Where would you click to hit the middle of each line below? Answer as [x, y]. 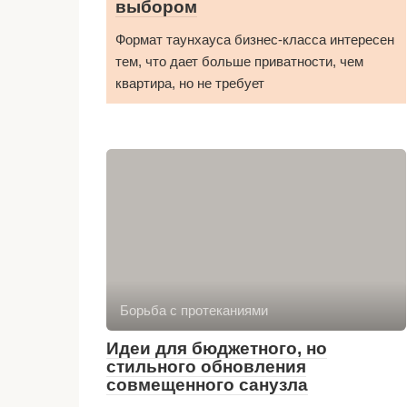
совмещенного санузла [207, 384]
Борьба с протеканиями [194, 310]
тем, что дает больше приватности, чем [239, 61]
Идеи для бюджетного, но [217, 348]
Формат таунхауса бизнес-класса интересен [255, 39]
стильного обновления [206, 366]
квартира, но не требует [190, 83]
